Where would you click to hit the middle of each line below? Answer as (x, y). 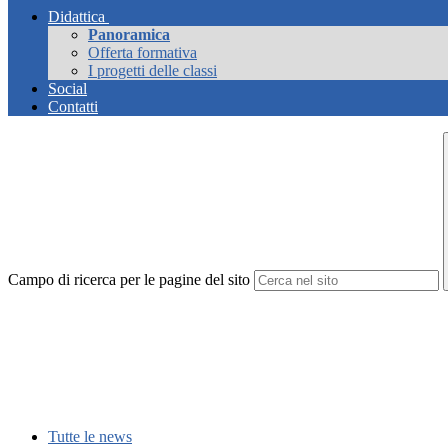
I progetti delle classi (152, 71)
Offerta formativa (142, 53)
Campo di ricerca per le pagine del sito (129, 280)
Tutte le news (90, 437)
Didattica (76, 17)
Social (67, 89)
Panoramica (129, 35)
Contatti (73, 107)
